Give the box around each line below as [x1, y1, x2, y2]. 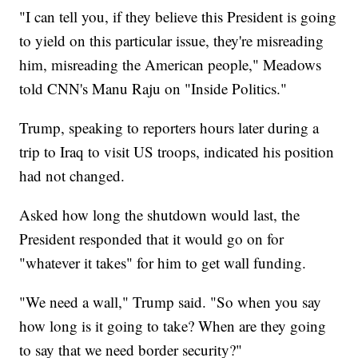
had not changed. [19, 165, 125, 186]
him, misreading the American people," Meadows [19, 54, 322, 75]
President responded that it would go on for [19, 229, 284, 249]
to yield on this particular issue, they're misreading [19, 30, 324, 51]
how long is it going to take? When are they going [19, 316, 327, 336]
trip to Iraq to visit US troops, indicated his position [19, 141, 335, 162]
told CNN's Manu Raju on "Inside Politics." [19, 78, 288, 99]
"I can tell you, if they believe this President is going [19, 6, 337, 27]
